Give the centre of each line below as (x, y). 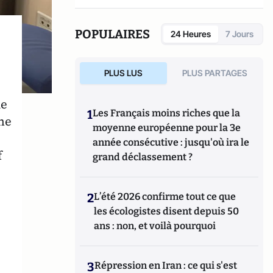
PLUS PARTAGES (215, 73)
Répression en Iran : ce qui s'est (166, 265)
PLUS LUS (123, 73)
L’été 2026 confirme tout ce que (165, 197)
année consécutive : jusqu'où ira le (171, 142)
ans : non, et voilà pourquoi (155, 226)
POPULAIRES (113, 34)
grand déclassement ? (143, 157)
